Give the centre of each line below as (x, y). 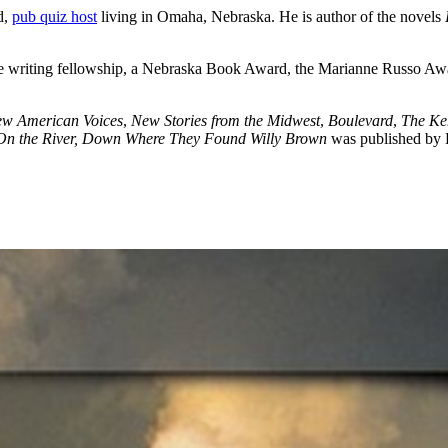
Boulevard (360, 120)
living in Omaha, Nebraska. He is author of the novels (271, 16)
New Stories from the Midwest (225, 120)
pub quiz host (54, 16)
